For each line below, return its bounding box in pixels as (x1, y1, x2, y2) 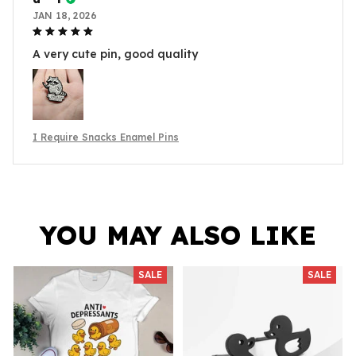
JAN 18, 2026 (33, 9, 97, 21)
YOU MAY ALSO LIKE (40, 219, 316, 251)
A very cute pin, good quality (33, 46, 198, 61)
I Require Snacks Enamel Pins (33, 130, 179, 143)
